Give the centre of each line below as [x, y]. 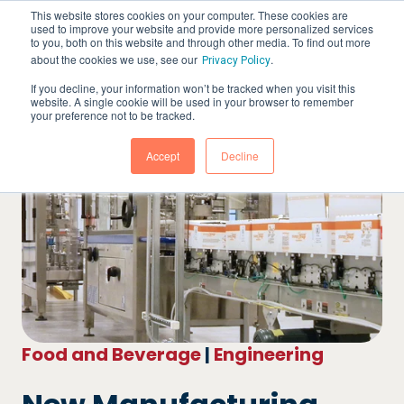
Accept [162, 156]
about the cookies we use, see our [114, 59]
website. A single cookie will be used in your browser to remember [192, 101]
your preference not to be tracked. [113, 115]
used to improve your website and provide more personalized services [202, 28]
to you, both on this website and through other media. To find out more [201, 42]
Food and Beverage [111, 355]
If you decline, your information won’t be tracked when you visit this [193, 88]
